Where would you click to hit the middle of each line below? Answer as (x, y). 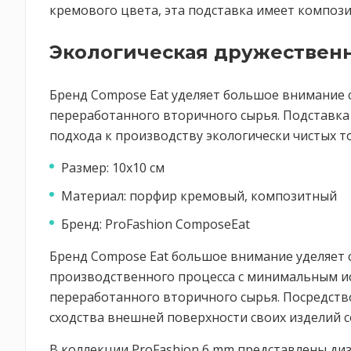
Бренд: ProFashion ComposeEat (156, 224)
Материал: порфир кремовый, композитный (199, 196)
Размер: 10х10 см (113, 168)
